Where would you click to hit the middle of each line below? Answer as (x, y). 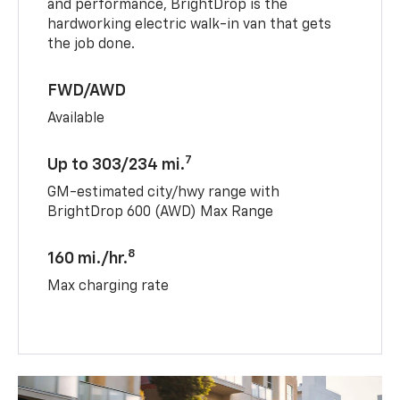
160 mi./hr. (88, 258)
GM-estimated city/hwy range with (164, 192)
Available (76, 118)
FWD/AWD (87, 91)
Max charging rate (108, 286)
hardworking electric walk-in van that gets (190, 25)
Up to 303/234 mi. (117, 165)
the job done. (92, 44)
